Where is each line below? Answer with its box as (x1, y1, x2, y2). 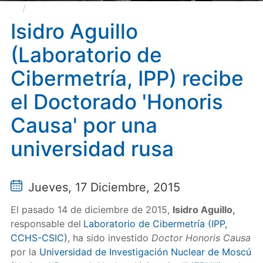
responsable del (10, 218, 81, 230)
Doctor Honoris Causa (148, 232, 251, 244)
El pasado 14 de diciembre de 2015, (10, 204, 173, 215)
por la (10, 246, 39, 258)
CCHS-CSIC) (10, 232, 68, 244)
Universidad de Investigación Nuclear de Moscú (39, 246, 251, 258)
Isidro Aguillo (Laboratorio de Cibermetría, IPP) (35, 2, 244, 14)
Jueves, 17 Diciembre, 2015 (28, 180, 180, 194)
